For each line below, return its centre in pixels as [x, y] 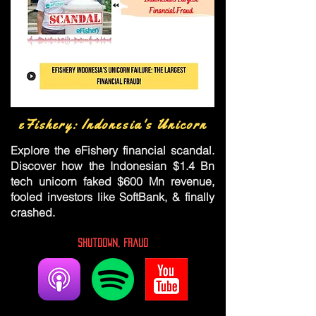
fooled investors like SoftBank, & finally [113, 197]
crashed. [33, 212]
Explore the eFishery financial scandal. [113, 150]
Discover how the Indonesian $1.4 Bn [113, 166]
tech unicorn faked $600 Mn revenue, [113, 181]
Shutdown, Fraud [113, 243]
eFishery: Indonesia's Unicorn [113, 125]
